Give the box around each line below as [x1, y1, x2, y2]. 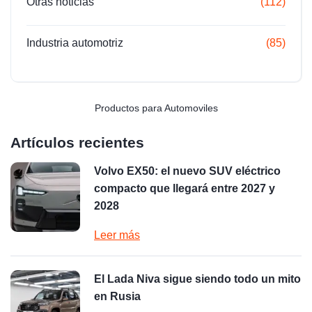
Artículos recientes [10, 134, 144, 150]
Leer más [94, 228, 140, 241]
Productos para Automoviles [94, 102, 218, 114]
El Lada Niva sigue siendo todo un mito [94, 272, 301, 285]
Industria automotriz [26, 36, 123, 49]
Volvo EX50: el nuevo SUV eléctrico [94, 164, 281, 177]
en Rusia [94, 290, 141, 302]
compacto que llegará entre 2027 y [94, 182, 275, 194]
